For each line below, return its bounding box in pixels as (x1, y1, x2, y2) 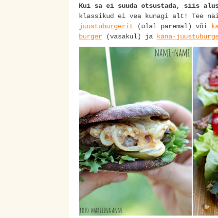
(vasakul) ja (102, 33, 157, 41)
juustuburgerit (79, 22, 133, 31)
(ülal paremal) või (133, 22, 211, 31)
